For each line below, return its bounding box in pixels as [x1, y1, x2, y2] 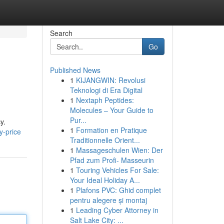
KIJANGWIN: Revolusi [75, 75, 145, 85]
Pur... [69, 115, 86, 125]
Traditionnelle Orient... [69, 135, 140, 145]
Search [49, 28, 72, 38]
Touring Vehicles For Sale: [75, 165, 159, 175]
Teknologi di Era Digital [69, 85, 142, 95]
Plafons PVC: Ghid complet [75, 185, 161, 195]
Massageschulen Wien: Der [75, 145, 163, 155]
